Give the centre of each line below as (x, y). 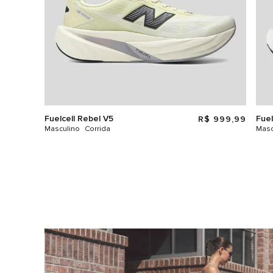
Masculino (62, 129)
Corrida (97, 129)
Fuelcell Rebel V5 (79, 118)
